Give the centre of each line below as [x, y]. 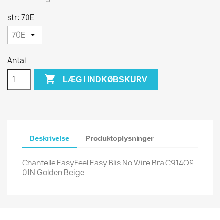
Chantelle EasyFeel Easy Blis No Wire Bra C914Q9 [108, 163]
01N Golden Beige [53, 173]
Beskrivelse [49, 138]
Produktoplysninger [120, 138]
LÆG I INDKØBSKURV [105, 80]
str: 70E [21, 17]
